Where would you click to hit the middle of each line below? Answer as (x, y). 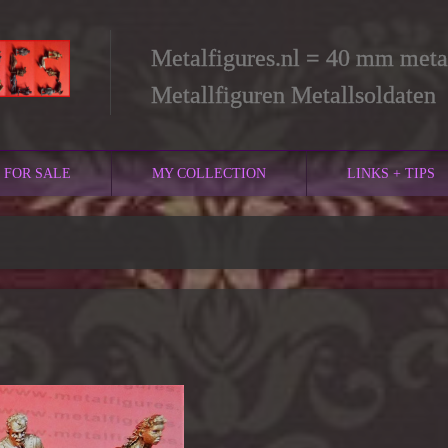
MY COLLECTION (209, 173)
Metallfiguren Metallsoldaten (293, 95)
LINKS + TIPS (391, 173)
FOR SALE (37, 173)
